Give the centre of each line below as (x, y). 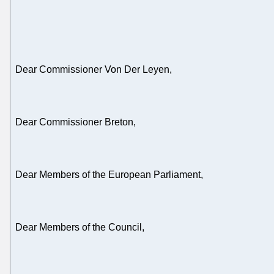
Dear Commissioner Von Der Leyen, (94, 70)
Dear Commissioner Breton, (76, 122)
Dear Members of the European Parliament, (109, 175)
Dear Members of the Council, (80, 228)
